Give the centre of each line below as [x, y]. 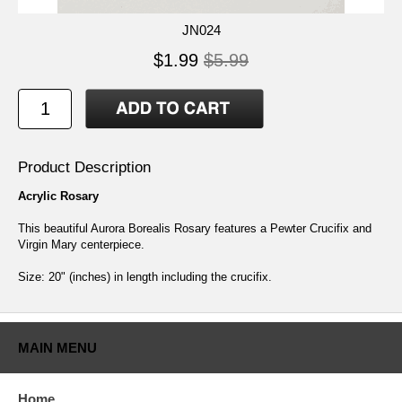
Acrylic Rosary [58, 197]
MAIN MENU [57, 348]
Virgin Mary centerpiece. [81, 245]
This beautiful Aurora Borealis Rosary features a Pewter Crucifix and [195, 229]
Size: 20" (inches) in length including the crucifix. [145, 277]
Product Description [84, 168]
